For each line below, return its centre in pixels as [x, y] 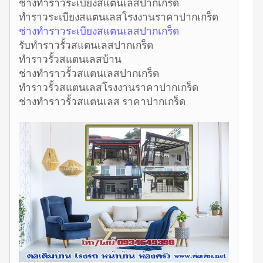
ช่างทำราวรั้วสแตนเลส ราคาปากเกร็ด [102, 101]
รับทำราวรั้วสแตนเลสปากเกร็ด [86, 44]
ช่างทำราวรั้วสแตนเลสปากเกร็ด [89, 73]
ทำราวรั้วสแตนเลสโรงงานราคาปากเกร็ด [109, 87]
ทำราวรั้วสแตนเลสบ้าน [70, 58]
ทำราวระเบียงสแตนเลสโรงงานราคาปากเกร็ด [119, 16]
